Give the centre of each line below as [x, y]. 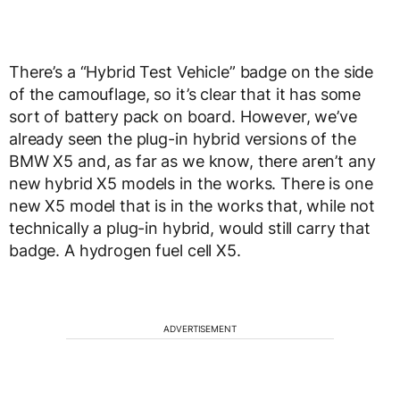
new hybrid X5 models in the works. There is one [191, 183]
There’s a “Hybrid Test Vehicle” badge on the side [192, 72]
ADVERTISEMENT [200, 329]
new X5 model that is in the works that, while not [192, 206]
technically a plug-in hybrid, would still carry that [190, 228]
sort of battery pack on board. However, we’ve [183, 117]
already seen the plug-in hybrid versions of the [183, 139]
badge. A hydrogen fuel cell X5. [125, 250]
